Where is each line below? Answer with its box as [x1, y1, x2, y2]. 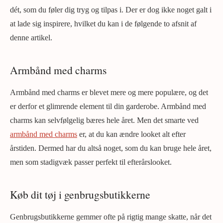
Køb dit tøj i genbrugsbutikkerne [10, 187, 150, 202]
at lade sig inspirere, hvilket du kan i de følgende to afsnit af [10, 19, 197, 28]
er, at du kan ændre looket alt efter [77, 130, 186, 139]
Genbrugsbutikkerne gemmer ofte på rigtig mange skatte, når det [10, 213, 212, 222]
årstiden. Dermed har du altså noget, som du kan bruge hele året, [10, 144, 212, 153]
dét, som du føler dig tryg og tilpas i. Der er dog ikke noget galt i [10, 5, 212, 14]
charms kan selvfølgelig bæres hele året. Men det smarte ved [10, 116, 199, 125]
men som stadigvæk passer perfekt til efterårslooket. [10, 158, 172, 167]
